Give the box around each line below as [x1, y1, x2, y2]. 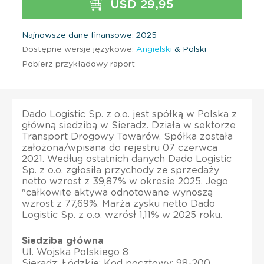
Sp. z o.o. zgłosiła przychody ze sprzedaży [22, 165, 219, 175]
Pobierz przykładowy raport [22, 60, 135, 68]
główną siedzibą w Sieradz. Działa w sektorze [22, 120, 236, 130]
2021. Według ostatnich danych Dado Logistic [22, 154, 232, 164]
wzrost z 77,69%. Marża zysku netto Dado [22, 199, 215, 209]
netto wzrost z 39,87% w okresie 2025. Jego [22, 176, 228, 186]
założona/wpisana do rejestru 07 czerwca [22, 143, 217, 153]
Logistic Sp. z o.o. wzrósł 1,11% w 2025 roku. [22, 210, 222, 220]
